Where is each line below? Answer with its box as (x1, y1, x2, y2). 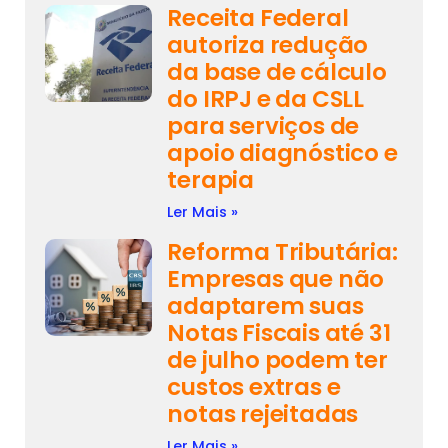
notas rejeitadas (167, 397, 359, 430)
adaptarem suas (167, 289, 364, 322)
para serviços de (167, 109, 360, 142)
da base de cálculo (167, 55, 387, 88)
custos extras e (167, 370, 341, 403)
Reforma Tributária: (167, 235, 398, 268)
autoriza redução (167, 28, 369, 61)
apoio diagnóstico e (167, 136, 398, 169)
